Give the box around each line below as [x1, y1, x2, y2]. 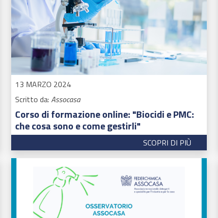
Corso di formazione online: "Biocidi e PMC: [15, 106, 194, 122]
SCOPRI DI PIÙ [143, 137, 192, 149]
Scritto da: [15, 93, 51, 105]
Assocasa [51, 93, 80, 105]
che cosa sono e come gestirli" [15, 118, 141, 133]
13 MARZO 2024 [15, 78, 71, 90]
